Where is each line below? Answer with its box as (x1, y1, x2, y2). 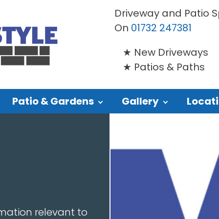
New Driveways (134, 45, 208, 59)
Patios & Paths (134, 60, 205, 74)
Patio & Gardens (12, 94, 94, 108)
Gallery (121, 94, 159, 108)
